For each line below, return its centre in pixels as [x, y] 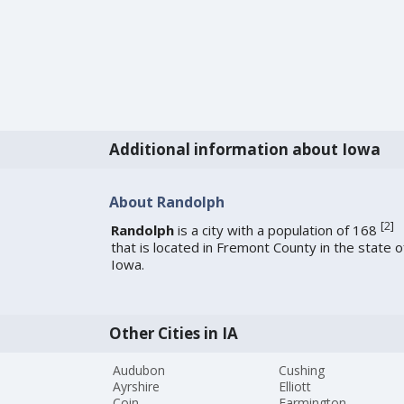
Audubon [139, 371]
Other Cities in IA [173, 334]
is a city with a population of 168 [277, 230]
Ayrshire [137, 387]
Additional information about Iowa [244, 149]
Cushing [302, 371]
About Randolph [166, 202]
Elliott [295, 387]
